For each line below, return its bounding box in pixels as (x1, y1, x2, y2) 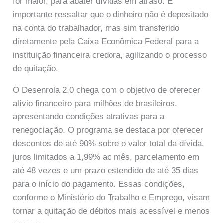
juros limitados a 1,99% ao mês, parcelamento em (13, 152, 200, 162)
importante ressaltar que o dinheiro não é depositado (13, 10, 209, 20)
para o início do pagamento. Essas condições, (13, 179, 185, 189)
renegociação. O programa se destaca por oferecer (13, 125, 204, 135)
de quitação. (13, 64, 59, 74)
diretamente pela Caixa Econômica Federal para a (13, 37, 199, 47)
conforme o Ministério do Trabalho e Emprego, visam (13, 192, 210, 202)
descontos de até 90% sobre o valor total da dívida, (13, 138, 205, 148)
